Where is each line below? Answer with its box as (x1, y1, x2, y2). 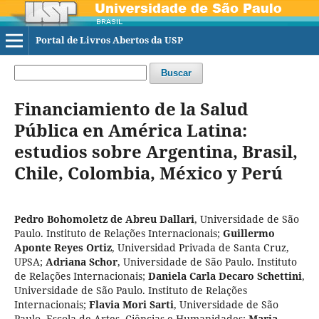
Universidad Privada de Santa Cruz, (117, 240, 289, 254)
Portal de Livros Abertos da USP (35, 33, 183, 46)
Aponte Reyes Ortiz (14, 240, 112, 254)
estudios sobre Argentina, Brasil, (14, 139, 298, 163)
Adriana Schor (45, 254, 117, 268)
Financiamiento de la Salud (14, 96, 249, 120)
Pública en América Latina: (14, 117, 247, 142)
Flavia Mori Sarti (88, 297, 174, 311)
